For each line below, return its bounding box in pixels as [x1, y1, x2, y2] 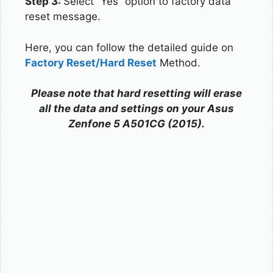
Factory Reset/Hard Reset [25, 56, 157, 69]
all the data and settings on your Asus [39, 102, 234, 115]
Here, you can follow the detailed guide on [25, 41, 233, 54]
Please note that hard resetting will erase [31, 87, 242, 99]
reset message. [25, 10, 101, 23]
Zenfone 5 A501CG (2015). [68, 118, 205, 130]
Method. [157, 56, 200, 69]
